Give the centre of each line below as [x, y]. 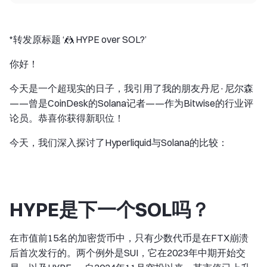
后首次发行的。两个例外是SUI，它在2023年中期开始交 [128, 253]
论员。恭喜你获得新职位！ [67, 118]
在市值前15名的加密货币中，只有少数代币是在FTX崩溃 [129, 238]
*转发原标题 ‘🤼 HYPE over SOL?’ [78, 39]
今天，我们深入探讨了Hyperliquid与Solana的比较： [119, 142]
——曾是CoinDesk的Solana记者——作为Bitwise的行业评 [131, 103]
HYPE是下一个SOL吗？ [110, 209]
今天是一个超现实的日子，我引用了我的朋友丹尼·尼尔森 [131, 88]
